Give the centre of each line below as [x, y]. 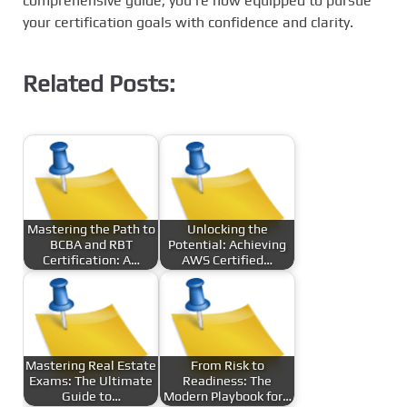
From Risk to [227, 365]
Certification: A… [91, 259]
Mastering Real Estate [91, 365]
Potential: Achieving [227, 244]
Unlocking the [227, 228]
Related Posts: [99, 83]
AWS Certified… [227, 259]
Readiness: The [227, 380]
